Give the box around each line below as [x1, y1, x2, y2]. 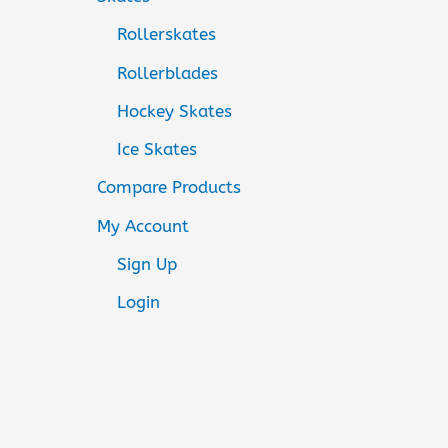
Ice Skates [116, 139, 197, 160]
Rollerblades [116, 62, 218, 83]
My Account [96, 215, 189, 236]
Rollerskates [116, 24, 216, 45]
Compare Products [96, 177, 241, 198]
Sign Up [116, 253, 177, 274]
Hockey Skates [116, 100, 232, 121]
